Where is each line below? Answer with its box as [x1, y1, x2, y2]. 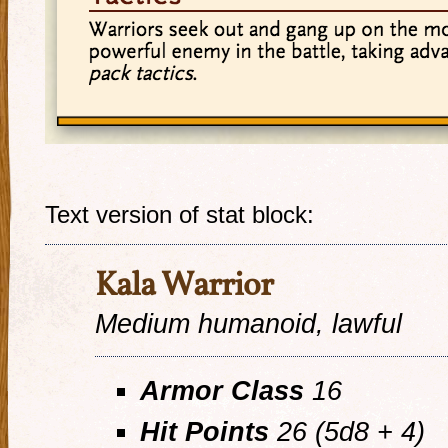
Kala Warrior [95, 264, 273, 310]
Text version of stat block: [45, 202, 314, 228]
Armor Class [139, 375, 304, 406]
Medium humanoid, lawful [95, 308, 402, 339]
